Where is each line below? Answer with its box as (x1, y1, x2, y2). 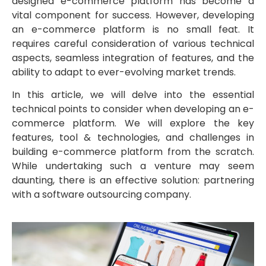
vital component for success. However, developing (12, 8, 254, 22)
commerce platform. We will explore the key (12, 116, 254, 131)
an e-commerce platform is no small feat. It (12, 22, 254, 36)
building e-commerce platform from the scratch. (12, 145, 254, 159)
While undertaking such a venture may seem (12, 159, 254, 173)
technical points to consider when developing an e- (12, 102, 254, 116)
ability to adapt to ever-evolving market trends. (12, 65, 236, 79)
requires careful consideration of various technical (12, 36, 254, 50)
